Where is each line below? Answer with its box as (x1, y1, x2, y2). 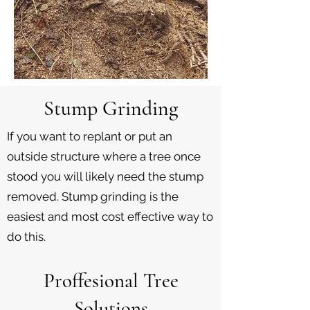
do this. (7, 230, 46, 244)
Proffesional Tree (43, 268, 179, 293)
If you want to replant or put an (7, 129, 172, 143)
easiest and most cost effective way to (7, 210, 213, 224)
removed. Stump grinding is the (7, 190, 179, 203)
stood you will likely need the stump (7, 170, 203, 183)
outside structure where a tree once (7, 149, 201, 163)
